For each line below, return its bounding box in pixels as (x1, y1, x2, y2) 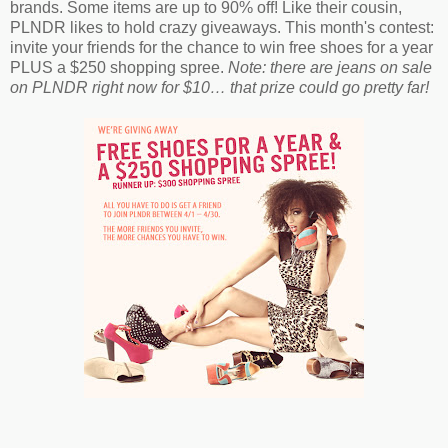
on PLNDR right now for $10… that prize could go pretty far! (10, 78, 429, 96)
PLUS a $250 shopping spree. (10, 58, 228, 76)
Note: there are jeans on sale (228, 58, 432, 76)
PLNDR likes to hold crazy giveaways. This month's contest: (10, 18, 434, 36)
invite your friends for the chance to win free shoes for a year (10, 38, 433, 56)
